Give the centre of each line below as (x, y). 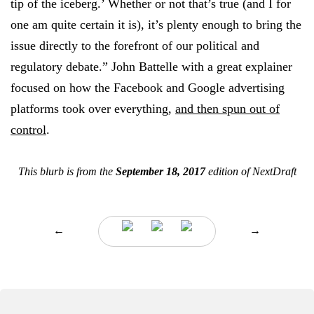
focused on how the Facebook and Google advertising (148, 88)
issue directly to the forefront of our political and (135, 46)
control (28, 130)
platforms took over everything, (93, 109)
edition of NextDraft (251, 171)
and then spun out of (227, 109)
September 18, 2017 (160, 171)
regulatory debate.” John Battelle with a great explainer (151, 67)
